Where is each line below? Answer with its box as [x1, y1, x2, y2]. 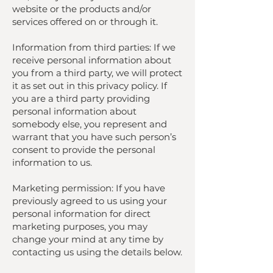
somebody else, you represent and [12, 118, 167, 130]
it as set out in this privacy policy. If [12, 80, 167, 91]
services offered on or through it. [12, 16, 158, 27]
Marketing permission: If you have [12, 182, 165, 194]
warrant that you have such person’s [12, 131, 176, 143]
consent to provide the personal [12, 144, 155, 155]
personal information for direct [12, 208, 151, 219]
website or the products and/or [12, 3, 151, 15]
